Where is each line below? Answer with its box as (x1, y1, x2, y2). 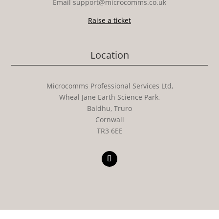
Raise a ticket (88, 15, 131, 25)
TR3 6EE (96, 126, 123, 135)
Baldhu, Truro (87, 103, 132, 113)
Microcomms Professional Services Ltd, (46, 81, 173, 90)
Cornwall (95, 114, 124, 124)
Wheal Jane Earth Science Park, (59, 92, 160, 102)
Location (90, 48, 129, 62)
